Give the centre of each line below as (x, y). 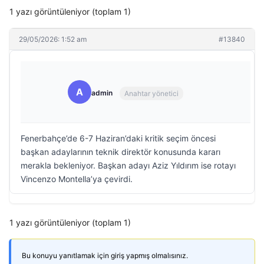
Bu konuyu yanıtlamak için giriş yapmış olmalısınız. (105, 255)
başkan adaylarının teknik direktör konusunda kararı (121, 152)
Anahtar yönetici (151, 93)
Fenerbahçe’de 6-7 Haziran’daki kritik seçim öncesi (118, 138)
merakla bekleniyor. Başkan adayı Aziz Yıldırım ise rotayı (128, 165)
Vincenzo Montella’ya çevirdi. (77, 179)
